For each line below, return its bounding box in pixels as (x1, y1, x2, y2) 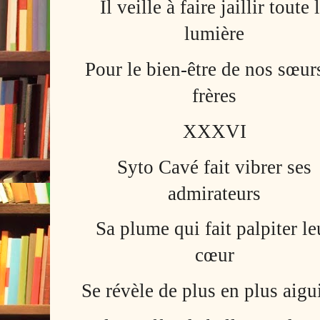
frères (192, 84, 237, 106)
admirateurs (168, 182, 261, 204)
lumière (184, 23, 245, 45)
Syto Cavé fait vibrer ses (117, 156, 312, 178)
